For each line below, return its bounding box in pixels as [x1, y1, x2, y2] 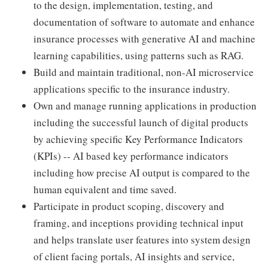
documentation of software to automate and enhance [33, 15, 255, 29]
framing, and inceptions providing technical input [33, 216, 243, 230]
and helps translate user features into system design [33, 233, 251, 246]
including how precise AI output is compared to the [33, 166, 250, 179]
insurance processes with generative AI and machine [33, 32, 255, 45]
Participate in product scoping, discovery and [33, 199, 224, 213]
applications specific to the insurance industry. [33, 82, 230, 96]
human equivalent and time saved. [33, 182, 176, 196]
